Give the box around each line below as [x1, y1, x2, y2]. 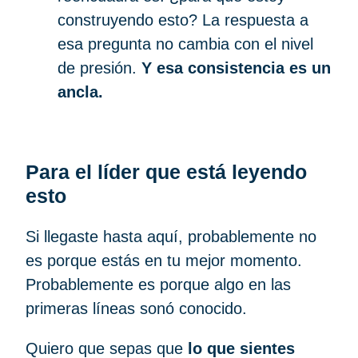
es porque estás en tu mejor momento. [26, 252, 302, 270]
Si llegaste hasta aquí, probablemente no [26, 228, 316, 246]
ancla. [58, 82, 103, 101]
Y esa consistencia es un [141, 58, 331, 77]
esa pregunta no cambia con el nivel [58, 34, 313, 53]
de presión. [58, 58, 141, 77]
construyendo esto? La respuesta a [58, 10, 308, 29]
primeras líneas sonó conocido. [26, 300, 252, 318]
